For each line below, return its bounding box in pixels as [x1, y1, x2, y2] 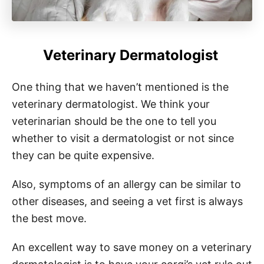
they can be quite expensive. [12, 148, 157, 161]
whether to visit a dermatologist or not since [12, 131, 234, 144]
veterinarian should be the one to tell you [12, 114, 216, 127]
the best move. [12, 212, 87, 225]
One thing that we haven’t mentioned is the [12, 80, 229, 93]
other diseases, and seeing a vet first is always [12, 194, 243, 207]
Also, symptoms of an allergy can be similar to [12, 177, 241, 190]
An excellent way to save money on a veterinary [12, 240, 252, 253]
